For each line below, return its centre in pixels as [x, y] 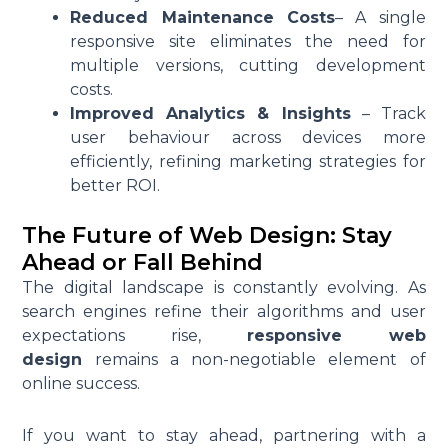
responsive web [336, 336]
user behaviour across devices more [248, 138]
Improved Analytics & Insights [210, 114]
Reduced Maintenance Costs [202, 18]
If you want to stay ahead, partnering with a [224, 436]
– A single [380, 18]
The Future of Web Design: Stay [207, 236]
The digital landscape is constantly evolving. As [224, 288]
